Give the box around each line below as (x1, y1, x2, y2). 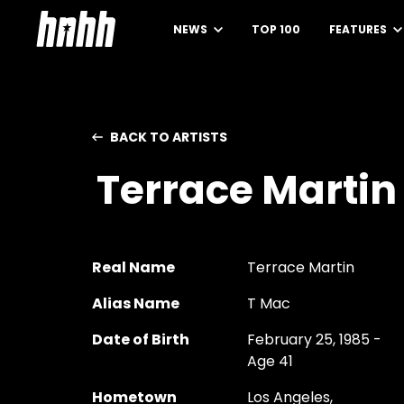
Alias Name (92, 293, 179, 314)
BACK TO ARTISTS (110, 128, 227, 146)
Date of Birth (92, 329, 189, 350)
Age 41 (246, 351, 293, 372)
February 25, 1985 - (246, 329, 381, 350)
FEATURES (329, 22, 390, 37)
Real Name (92, 257, 175, 278)
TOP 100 (252, 22, 300, 37)
